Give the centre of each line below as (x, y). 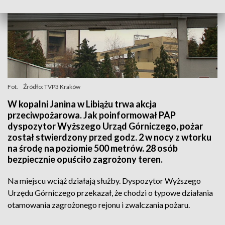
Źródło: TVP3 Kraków (52, 87)
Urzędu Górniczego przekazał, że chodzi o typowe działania (110, 193)
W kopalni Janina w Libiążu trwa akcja (82, 104)
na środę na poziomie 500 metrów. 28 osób (93, 148)
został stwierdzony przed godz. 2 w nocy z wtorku (109, 137)
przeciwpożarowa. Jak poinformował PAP (92, 115)
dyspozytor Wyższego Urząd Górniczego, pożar (105, 126)
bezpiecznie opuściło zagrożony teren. (85, 159)
